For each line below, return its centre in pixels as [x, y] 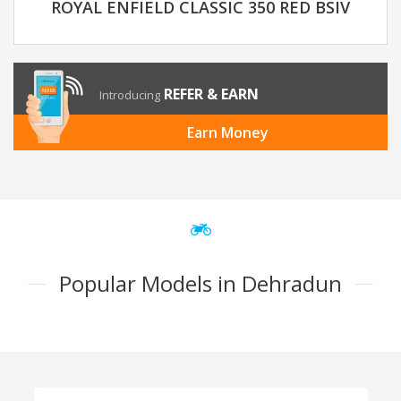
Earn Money [227, 133]
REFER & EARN [211, 94]
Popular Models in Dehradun [200, 284]
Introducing [130, 95]
